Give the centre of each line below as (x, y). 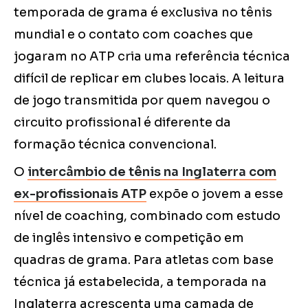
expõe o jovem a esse (215, 194)
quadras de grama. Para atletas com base (144, 260)
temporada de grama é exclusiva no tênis (143, 12)
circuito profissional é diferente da (122, 122)
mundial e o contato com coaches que (133, 34)
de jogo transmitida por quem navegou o (142, 100)
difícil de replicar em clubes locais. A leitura (149, 78)
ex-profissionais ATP (80, 194)
